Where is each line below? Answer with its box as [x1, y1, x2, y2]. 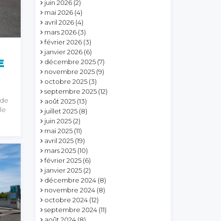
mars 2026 [44, 28, 77, 36]
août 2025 [44, 97, 76, 105]
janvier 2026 [44, 48, 83, 56]
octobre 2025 [44, 77, 88, 85]
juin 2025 [44, 117, 72, 125]
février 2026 [44, 38, 82, 46]
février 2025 [44, 156, 82, 164]
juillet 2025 [44, 107, 78, 115]
